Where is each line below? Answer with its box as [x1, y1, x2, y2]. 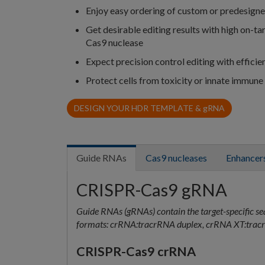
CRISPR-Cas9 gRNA [76, 179, 227, 200]
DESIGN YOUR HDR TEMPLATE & [74, 102, 203, 113]
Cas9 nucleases [146, 151, 207, 163]
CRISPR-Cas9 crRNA [76, 243, 196, 259]
